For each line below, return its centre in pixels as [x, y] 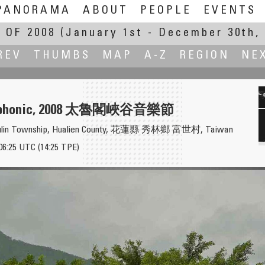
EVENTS [230, 11]
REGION [205, 56]
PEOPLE [166, 11]
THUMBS [62, 56]
